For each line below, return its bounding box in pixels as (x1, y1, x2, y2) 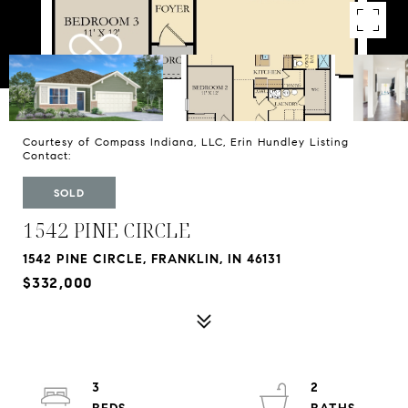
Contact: (23, 148, 80, 162)
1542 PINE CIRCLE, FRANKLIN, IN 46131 (23, 251, 281, 267)
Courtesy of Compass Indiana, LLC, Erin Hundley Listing (23, 135, 349, 148)
